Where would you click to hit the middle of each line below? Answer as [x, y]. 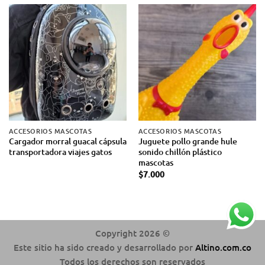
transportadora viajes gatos [60, 152]
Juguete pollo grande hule [188, 141]
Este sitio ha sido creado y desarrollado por [104, 247]
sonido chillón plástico [180, 152]
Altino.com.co [223, 247]
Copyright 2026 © [132, 233]
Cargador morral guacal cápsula [67, 141]
